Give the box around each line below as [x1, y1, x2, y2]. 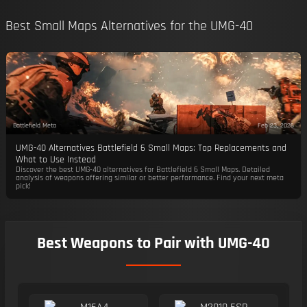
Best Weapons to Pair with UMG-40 [37, 233, 270, 254]
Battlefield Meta [12, 120, 56, 130]
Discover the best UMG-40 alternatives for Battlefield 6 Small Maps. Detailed [15, 164, 270, 175]
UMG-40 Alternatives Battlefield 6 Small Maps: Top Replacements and [15, 142, 286, 154]
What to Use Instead [15, 153, 96, 166]
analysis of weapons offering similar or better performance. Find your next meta [15, 173, 284, 183]
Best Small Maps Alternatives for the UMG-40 [5, 17, 253, 35]
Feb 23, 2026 [258, 120, 295, 130]
